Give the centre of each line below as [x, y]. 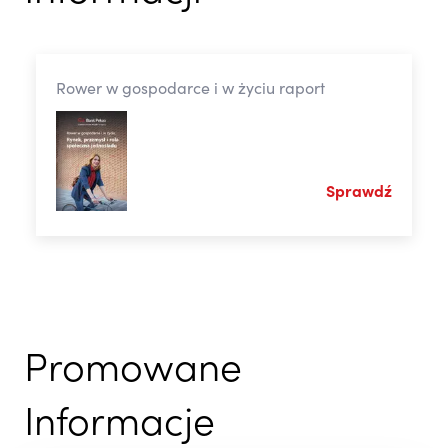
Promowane [133, 372]
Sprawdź [359, 192]
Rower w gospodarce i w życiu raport [190, 89]
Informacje [119, 426]
